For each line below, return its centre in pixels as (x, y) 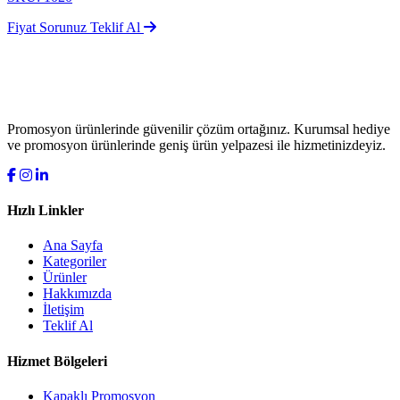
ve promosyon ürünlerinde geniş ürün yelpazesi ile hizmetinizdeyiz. (196, 145)
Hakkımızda (77, 294)
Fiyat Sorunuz (47, 27)
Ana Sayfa (73, 246)
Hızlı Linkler (46, 211)
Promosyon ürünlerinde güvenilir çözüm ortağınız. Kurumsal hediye (199, 129)
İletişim (63, 310)
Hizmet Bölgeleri (57, 361)
